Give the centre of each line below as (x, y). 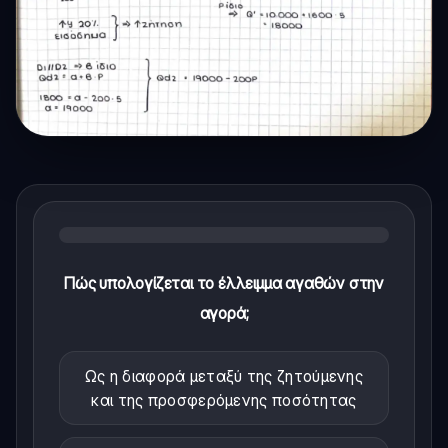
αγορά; (224, 312)
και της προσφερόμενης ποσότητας (224, 399)
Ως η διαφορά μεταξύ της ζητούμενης (224, 375)
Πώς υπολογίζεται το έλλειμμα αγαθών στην (224, 282)
